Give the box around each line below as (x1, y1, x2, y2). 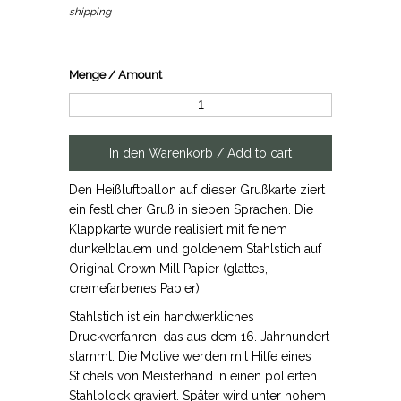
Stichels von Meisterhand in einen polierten (69, 368, 318, 383)
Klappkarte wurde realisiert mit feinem (69, 221, 288, 236)
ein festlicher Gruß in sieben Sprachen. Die (69, 201, 314, 217)
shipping (69, 4, 112, 18)
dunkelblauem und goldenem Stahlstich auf (69, 241, 322, 256)
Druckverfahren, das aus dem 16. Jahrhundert (69, 328, 330, 344)
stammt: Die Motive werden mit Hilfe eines (69, 348, 312, 363)
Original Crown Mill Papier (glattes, (69, 260, 269, 276)
